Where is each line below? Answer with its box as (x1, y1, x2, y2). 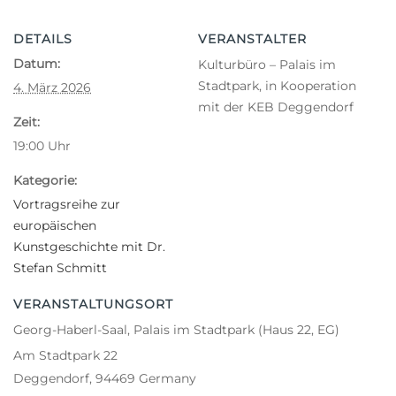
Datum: (13, 55, 60, 72)
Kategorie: (13, 171, 77, 188)
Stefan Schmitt (13, 259, 107, 276)
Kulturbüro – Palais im (198, 56, 336, 72)
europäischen (13, 217, 96, 233)
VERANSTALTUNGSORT (13, 295, 173, 312)
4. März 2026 (13, 79, 91, 95)
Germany (139, 369, 196, 386)
